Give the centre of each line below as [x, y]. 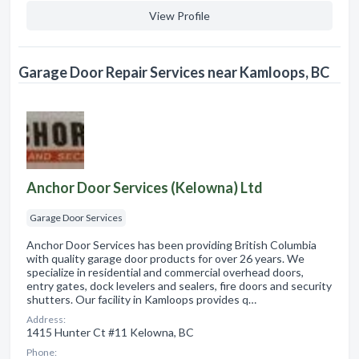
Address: [46, 319]
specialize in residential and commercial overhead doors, [165, 272]
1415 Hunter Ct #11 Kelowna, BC [110, 332]
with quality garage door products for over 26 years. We [165, 258]
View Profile [179, 15]
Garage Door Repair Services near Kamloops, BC [174, 72]
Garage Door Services [76, 217]
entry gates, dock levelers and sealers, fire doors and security [179, 285]
